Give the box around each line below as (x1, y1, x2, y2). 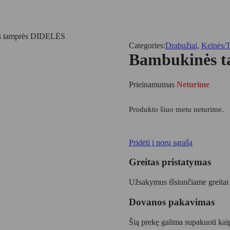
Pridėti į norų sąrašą (128, 138, 193, 147)
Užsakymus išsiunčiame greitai (128, 178, 228, 187)
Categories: (128, 41, 165, 50)
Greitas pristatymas (128, 157, 211, 168)
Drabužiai (165, 41, 197, 50)
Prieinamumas (128, 80, 175, 89)
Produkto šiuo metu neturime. (128, 105, 224, 113)
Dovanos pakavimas (128, 196, 215, 207)
